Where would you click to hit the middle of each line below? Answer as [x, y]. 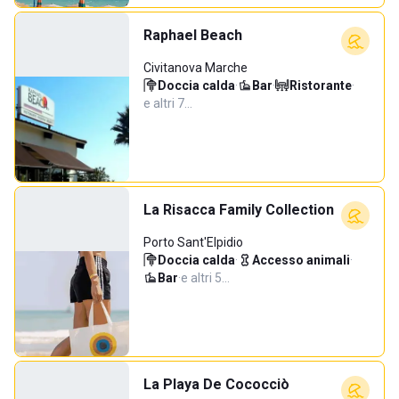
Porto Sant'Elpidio [193, 242]
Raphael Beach [193, 35]
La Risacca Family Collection [239, 210]
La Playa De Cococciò [216, 384]
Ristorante [321, 85]
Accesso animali [301, 260]
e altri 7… [168, 103]
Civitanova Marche [195, 68]
